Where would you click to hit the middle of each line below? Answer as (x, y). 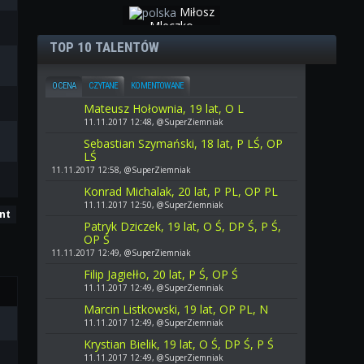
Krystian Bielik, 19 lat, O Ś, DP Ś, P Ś (179, 344)
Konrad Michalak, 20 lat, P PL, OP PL (181, 191)
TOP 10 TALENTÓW (105, 47)
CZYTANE (104, 85)
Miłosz (197, 11)
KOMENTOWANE (158, 85)
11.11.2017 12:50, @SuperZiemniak (154, 204)
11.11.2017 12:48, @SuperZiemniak (154, 121)
